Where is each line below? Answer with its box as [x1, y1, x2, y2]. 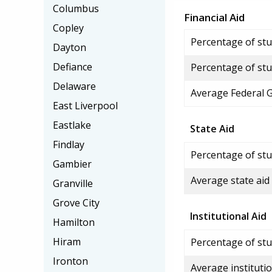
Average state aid [191, 174, 270, 187]
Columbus [53, 2, 99, 15]
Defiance [53, 60, 92, 73]
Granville [53, 177, 93, 190]
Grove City [53, 196, 100, 209]
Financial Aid [184, 10, 245, 24]
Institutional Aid [190, 209, 267, 223]
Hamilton [53, 216, 95, 229]
